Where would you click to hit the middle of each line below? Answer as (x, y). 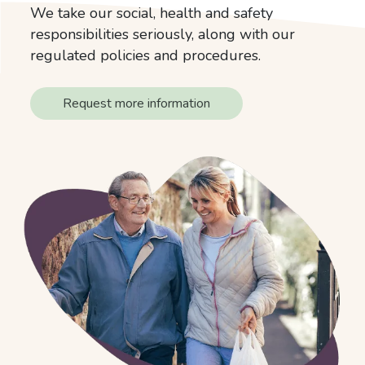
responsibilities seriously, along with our (163, 34)
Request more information (137, 103)
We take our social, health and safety (152, 13)
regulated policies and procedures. (146, 55)
